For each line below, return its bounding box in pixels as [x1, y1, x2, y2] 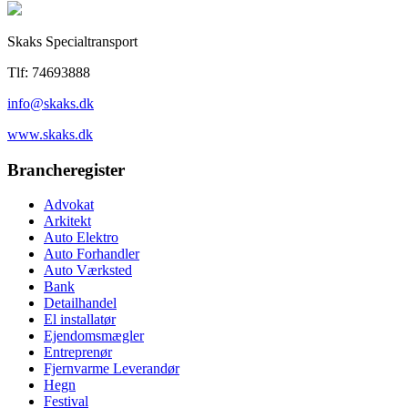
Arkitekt [44, 213, 91, 229]
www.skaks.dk [7, 126, 93, 142]
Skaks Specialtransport [7, 33, 138, 49]
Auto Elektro [44, 229, 118, 246]
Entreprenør [44, 344, 112, 361]
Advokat [44, 197, 94, 213]
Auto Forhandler [44, 246, 139, 262]
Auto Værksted [44, 262, 132, 279]
